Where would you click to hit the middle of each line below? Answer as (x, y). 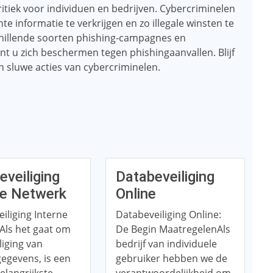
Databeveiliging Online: (168, 214)
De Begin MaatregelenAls (173, 229)
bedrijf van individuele (166, 244)
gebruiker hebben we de (171, 258)
